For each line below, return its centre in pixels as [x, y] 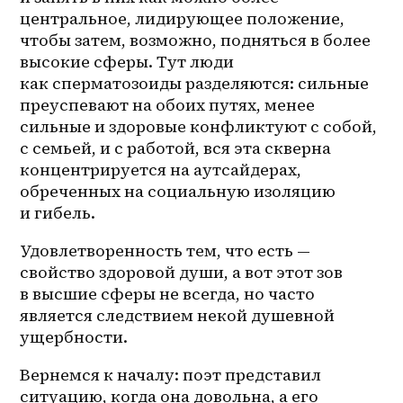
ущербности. [74, 337]
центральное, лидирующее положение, [183, 19]
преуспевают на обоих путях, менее [168, 105]
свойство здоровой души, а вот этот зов [182, 273]
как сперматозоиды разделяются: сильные [195, 84]
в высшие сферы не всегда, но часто [168, 294]
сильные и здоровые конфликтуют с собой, [199, 127]
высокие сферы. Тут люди [127, 62]
